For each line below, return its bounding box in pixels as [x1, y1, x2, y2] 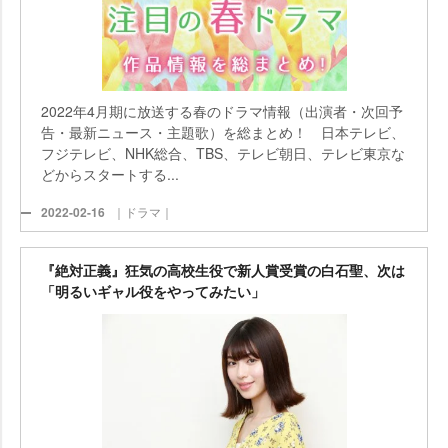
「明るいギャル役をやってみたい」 [41, 281, 265, 301]
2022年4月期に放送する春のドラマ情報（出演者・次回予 [41, 101, 403, 122]
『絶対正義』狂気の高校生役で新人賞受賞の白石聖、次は [41, 260, 405, 280]
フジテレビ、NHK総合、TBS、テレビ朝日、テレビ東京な [41, 143, 405, 164]
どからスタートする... [41, 164, 179, 185]
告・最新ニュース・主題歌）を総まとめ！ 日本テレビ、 [41, 122, 405, 143]
